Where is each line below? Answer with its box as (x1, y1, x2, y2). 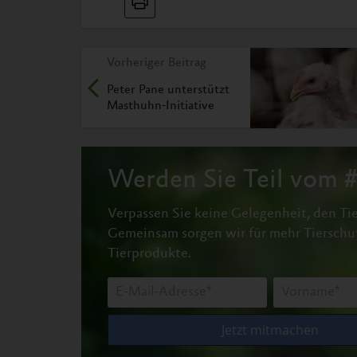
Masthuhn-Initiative (107, 100, 214, 113)
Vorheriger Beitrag (107, 57, 206, 70)
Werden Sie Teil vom (108, 168, 344, 195)
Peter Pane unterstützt (107, 84, 229, 97)
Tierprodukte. (108, 247, 191, 262)
